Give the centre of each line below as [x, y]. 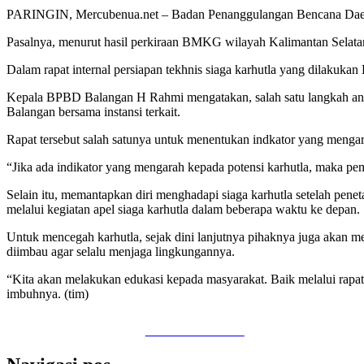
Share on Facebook [195, 330]
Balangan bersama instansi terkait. [93, 111]
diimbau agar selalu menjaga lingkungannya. [121, 251]
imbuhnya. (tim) [48, 293]
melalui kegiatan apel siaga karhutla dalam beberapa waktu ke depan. [183, 209]
